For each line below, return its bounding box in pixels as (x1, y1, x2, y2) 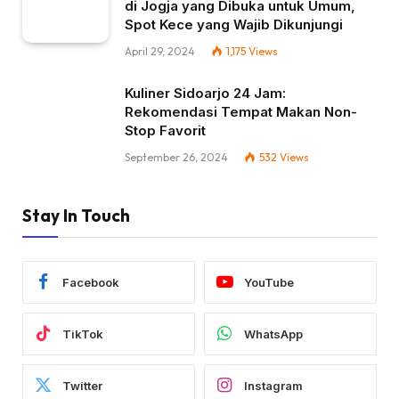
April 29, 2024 (125, 45, 195, 59)
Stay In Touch (22, 205, 130, 227)
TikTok (62, 326, 103, 341)
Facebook (62, 274, 119, 289)
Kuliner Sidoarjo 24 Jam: (125, 85, 286, 102)
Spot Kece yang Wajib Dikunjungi (125, 16, 343, 34)
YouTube (244, 274, 294, 289)
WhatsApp (244, 326, 303, 341)
